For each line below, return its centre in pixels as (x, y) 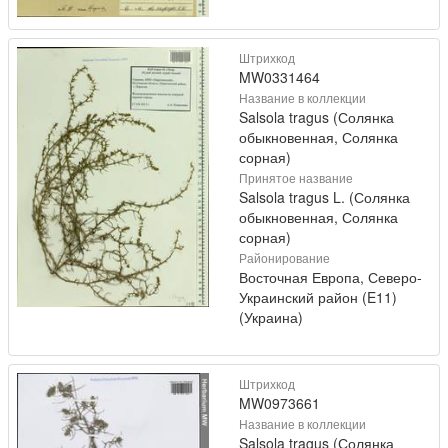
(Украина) (271, 317)
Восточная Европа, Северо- (330, 277)
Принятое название (296, 178)
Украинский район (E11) (318, 297)
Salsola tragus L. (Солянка (324, 197)
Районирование (284, 258)
